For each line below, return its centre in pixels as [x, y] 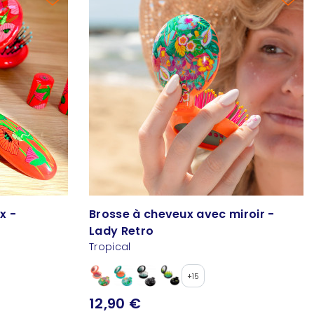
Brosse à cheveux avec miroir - [182, 214]
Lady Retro [122, 231]
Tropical [110, 247]
